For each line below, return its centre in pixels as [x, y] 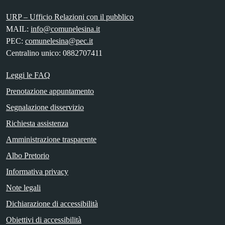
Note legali [23, 188]
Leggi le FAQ [28, 75]
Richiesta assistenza [37, 124]
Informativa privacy [37, 172]
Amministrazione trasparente [51, 140]
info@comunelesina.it [65, 29]
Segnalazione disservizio [45, 107]
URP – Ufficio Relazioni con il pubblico [70, 17]
